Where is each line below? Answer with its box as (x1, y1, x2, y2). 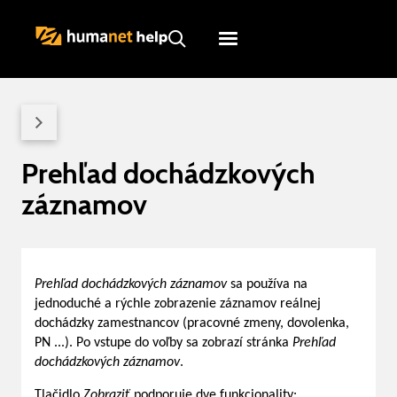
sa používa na (230, 277, 307, 292)
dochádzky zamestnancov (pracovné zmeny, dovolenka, (35, 316, 349, 331)
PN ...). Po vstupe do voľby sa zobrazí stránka (35, 336, 292, 350)
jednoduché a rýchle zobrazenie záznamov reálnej (35, 297, 321, 311)
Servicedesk (242, 102, 313, 116)
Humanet (249, 68, 306, 82)
